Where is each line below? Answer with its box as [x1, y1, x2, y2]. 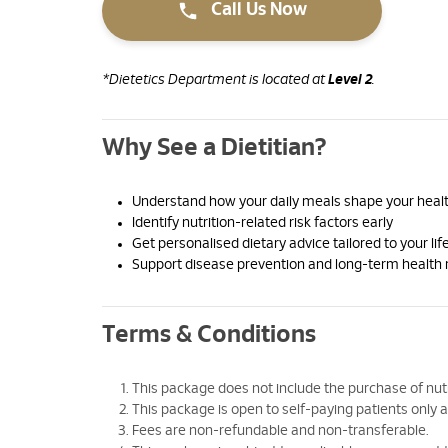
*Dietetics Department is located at [102, 72, 328, 87]
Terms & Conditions [102, 322, 316, 347]
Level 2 [328, 72, 372, 87]
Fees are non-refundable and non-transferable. [132, 423, 429, 438]
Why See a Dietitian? [102, 135, 327, 160]
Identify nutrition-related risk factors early [132, 215, 393, 230]
